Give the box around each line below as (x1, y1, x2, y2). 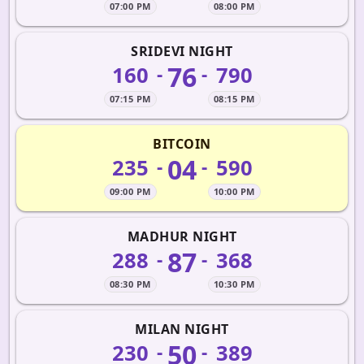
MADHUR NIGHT (127, 227, 237, 245)
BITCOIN (153, 135, 211, 153)
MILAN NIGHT (135, 320, 229, 338)
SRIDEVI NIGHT (131, 42, 233, 60)
